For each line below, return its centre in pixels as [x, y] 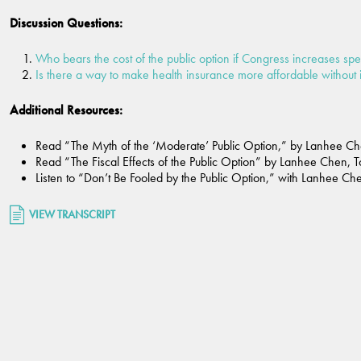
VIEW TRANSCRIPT [72, 214]
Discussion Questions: [66, 23]
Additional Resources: [66, 110]
